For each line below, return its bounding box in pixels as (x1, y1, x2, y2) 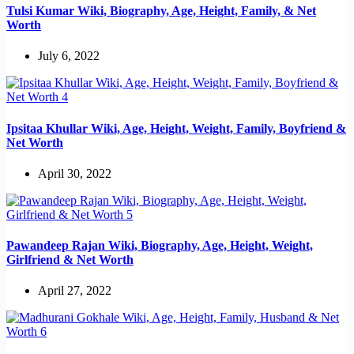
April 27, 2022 (38, 284, 111, 298)
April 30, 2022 (38, 166, 111, 180)
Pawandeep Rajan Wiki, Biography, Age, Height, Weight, (6, 239, 313, 253)
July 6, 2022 (38, 49, 100, 63)
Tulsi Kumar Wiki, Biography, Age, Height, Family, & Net (6, 4, 316, 18)
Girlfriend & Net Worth (6, 253, 134, 267)
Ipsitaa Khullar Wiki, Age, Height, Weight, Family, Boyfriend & (6, 121, 346, 135)
